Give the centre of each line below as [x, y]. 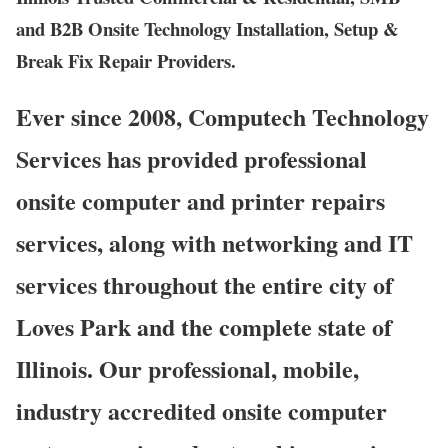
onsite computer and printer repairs [200, 201]
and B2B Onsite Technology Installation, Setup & [207, 28]
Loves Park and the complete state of [204, 327]
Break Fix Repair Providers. [126, 60]
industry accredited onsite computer [201, 411]
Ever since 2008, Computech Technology [222, 117]
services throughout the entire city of [204, 285]
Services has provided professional [191, 159]
